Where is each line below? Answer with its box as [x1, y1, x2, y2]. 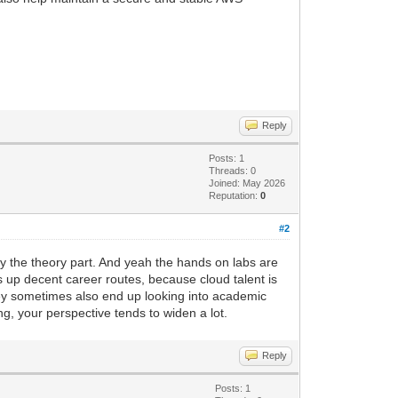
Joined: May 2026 [209, 177, 286, 188]
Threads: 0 [209, 164, 257, 176]
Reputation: [209, 189, 261, 201]
